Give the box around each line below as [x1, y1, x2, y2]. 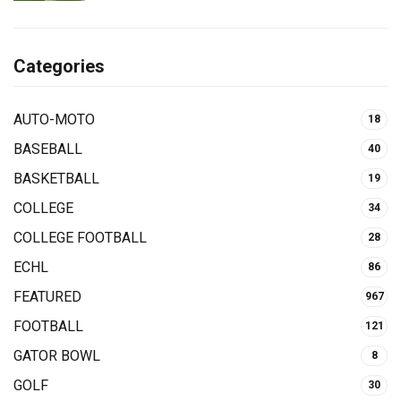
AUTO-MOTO [13, 111, 95, 129]
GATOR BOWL [13, 347, 100, 365]
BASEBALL [13, 141, 82, 158]
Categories [13, 55, 105, 78]
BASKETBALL [13, 170, 99, 188]
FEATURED [13, 288, 81, 306]
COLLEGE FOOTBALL [13, 229, 147, 247]
